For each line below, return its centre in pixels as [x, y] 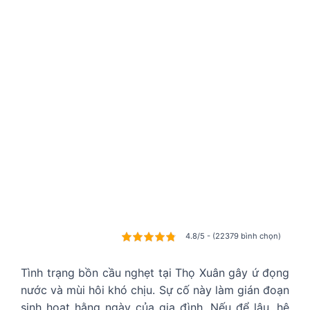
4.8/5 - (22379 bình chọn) [233, 236]
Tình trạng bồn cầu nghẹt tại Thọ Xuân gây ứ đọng [155, 273]
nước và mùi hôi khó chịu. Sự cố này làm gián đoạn [155, 290]
